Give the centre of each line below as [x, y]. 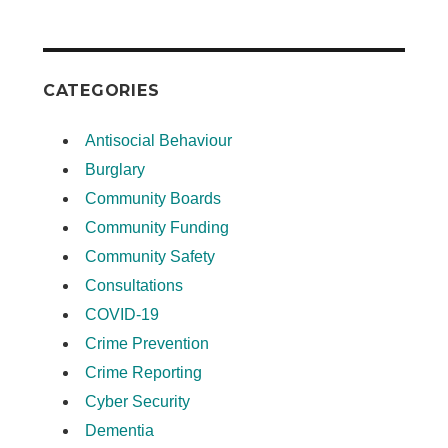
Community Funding [156, 227]
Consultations [133, 285]
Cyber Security [137, 401]
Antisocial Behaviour [158, 140]
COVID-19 [121, 314]
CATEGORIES [101, 90]
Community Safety [149, 256]
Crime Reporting [143, 372]
